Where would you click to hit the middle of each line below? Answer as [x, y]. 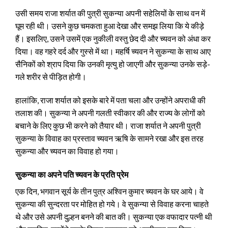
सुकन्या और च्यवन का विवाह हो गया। [67, 151]
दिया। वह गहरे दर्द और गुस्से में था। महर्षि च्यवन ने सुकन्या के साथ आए [113, 51]
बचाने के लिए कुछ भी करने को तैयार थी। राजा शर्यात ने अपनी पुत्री [108, 125]
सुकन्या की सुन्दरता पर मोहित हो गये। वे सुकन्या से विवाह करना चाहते [112, 204]
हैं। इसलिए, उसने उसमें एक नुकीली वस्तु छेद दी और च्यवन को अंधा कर [113, 39]
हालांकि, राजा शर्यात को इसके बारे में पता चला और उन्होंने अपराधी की [110, 100]
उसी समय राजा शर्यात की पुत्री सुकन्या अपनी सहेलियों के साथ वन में [110, 13]
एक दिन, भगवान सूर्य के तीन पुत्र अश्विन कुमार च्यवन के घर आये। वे [109, 191]
